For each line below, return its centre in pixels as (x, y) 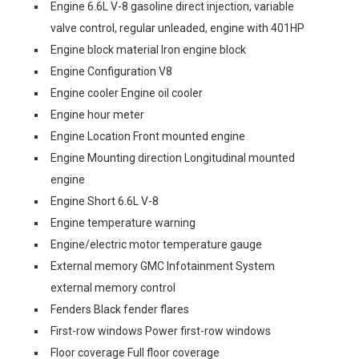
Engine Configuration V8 (111, 71)
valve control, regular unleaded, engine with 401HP (177, 28)
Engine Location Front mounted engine (148, 136)
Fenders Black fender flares (120, 309)
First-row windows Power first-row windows (161, 331)
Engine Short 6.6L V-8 (105, 201)
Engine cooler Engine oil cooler (127, 93)
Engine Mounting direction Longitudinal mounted (173, 158)
